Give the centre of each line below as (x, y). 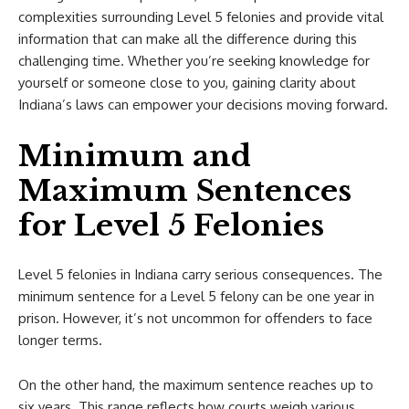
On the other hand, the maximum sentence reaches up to (196, 385)
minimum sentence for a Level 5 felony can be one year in (196, 296)
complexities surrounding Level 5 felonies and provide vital (201, 17)
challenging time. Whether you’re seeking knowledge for (194, 61)
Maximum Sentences (185, 191)
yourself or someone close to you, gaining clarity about (187, 83)
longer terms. (60, 340)
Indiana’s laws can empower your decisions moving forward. (203, 105)
